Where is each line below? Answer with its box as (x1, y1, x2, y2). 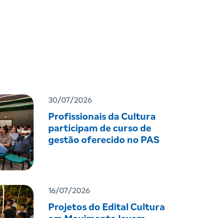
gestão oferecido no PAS (48, 135, 160, 145)
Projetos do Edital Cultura (48, 202, 165, 213)
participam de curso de (48, 124, 151, 133)
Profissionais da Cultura (48, 112, 156, 122)
